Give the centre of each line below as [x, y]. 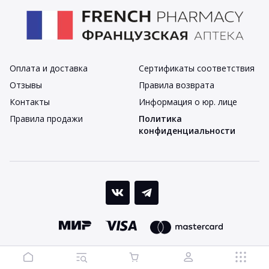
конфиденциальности [187, 131]
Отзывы [26, 85]
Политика [160, 119]
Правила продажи [46, 119]
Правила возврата [176, 85]
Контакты [30, 102]
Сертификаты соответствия [196, 68]
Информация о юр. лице [188, 102]
